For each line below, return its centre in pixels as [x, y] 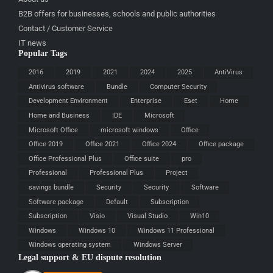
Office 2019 [46, 144]
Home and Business [59, 115]
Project [177, 173]
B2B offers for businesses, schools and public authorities [117, 14]
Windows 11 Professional [176, 230]
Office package [221, 144]
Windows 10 [97, 230]
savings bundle [51, 187]
